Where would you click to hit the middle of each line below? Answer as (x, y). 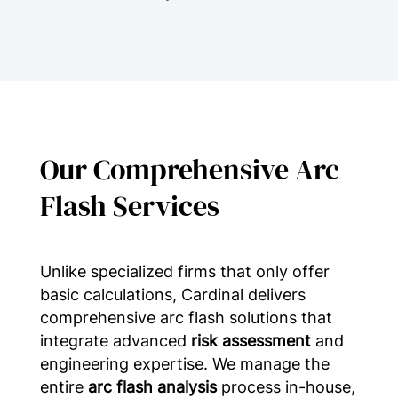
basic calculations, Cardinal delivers (172, 294)
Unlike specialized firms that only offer (184, 271)
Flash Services (129, 206)
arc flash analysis (152, 386)
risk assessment (251, 340)
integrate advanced (115, 340)
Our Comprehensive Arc (189, 169)
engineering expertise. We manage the (184, 363)
